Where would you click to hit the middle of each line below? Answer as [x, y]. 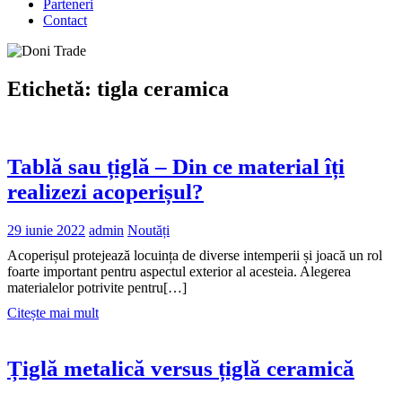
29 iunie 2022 [46, 231]
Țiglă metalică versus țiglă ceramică [181, 369]
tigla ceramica [163, 88]
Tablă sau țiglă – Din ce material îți [176, 166]
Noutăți [149, 231]
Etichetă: [52, 88]
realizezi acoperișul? [105, 191]
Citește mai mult [53, 313]
